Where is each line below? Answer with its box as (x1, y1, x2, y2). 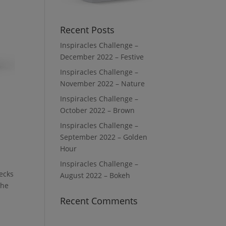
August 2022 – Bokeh (60, 171, 131, 181)
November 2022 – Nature (60, 79, 145, 89)
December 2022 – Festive (60, 52, 144, 62)
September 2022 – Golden (60, 132, 148, 142)
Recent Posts (60, 24, 115, 36)
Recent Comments (60, 195, 138, 207)
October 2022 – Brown (60, 105, 135, 116)
